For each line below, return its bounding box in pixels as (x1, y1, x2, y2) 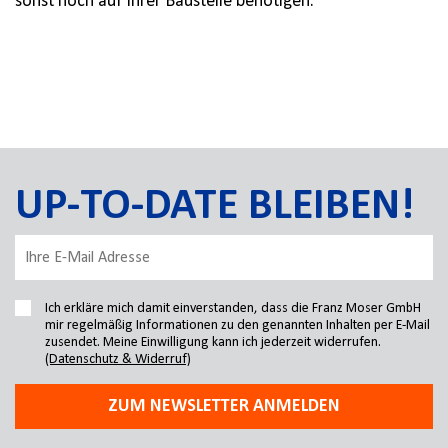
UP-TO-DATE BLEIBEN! (15, 185, 414, 229)
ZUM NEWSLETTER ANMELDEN (108, 397, 340, 416)
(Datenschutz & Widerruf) (45, 352, 191, 367)
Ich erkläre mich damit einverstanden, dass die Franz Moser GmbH (45, 301, 421, 316)
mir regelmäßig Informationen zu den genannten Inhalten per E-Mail (45, 318, 430, 333)
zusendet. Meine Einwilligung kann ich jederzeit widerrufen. (45, 335, 381, 350)
